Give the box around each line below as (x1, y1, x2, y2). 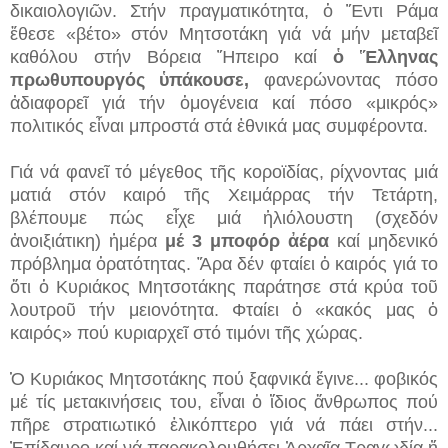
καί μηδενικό (329, 230, 438, 251)
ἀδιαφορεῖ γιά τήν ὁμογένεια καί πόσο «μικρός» (10, 92, 438, 113)
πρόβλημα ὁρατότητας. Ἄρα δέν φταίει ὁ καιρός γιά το (10, 253, 438, 274)
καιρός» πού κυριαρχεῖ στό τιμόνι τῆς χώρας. (10, 322, 363, 343)
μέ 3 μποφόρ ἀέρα (165, 230, 329, 251)
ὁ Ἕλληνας (333, 46, 439, 67)
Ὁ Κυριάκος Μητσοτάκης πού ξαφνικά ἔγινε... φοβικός (10, 368, 438, 389)
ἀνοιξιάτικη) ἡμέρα (10, 230, 165, 251)
